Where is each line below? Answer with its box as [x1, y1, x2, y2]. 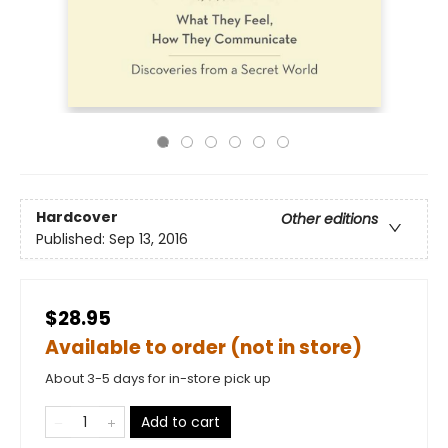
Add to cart [141, 412, 220, 432]
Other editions [281, 209, 378, 230]
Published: [36, 229, 109, 250]
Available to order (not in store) [45, 334, 362, 361]
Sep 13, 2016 [109, 229, 188, 250]
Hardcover [36, 207, 118, 228]
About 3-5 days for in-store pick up [45, 369, 271, 388]
